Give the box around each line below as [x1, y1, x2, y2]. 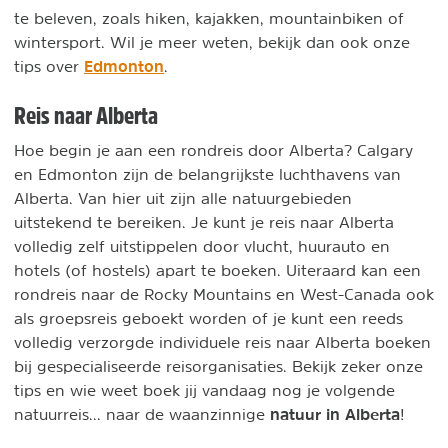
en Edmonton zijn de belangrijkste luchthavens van [14, 165, 401, 182]
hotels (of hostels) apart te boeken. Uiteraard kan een [14, 261, 421, 278]
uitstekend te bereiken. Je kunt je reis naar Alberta [14, 213, 394, 230]
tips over [14, 57, 84, 74]
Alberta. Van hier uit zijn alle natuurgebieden [14, 189, 352, 206]
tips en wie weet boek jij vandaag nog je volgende [14, 381, 395, 398]
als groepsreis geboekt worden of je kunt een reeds [14, 309, 403, 326]
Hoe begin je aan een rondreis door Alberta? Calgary [14, 141, 413, 158]
